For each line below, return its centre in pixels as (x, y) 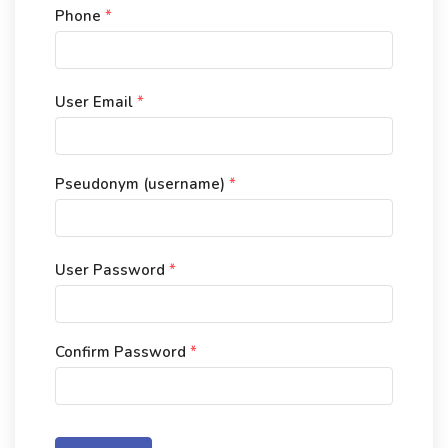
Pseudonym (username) (142, 184)
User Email (96, 102)
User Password (112, 270)
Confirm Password (122, 352)
